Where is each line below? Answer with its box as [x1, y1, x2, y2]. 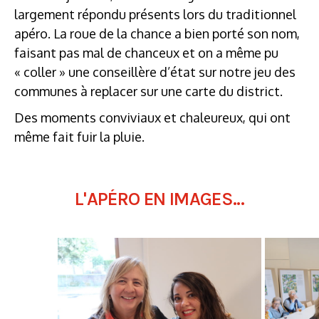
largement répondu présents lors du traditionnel [14, 6, 296, 22]
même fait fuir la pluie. [14, 128, 145, 145]
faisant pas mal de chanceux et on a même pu [14, 44, 278, 61]
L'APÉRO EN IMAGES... [75, 187, 244, 210]
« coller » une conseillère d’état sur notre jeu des [14, 63, 296, 80]
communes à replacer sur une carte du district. [14, 83, 283, 99]
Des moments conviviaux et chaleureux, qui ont [14, 109, 291, 125]
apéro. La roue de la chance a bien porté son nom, [14, 25, 300, 41]
